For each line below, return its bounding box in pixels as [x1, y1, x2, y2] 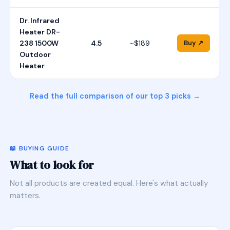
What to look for [10, 157, 94, 173]
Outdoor [20, 50, 51, 59]
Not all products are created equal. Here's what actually [10, 178, 208, 188]
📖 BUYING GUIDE [10, 144, 69, 152]
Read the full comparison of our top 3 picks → [30, 91, 200, 101]
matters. [10, 190, 41, 201]
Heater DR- [20, 27, 61, 36]
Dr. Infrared [20, 16, 60, 25]
